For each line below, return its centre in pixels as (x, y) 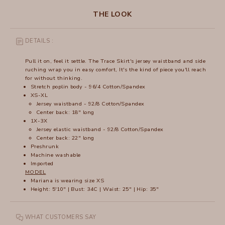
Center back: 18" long (65, 113)
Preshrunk (45, 147)
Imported (43, 164)
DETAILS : (39, 41)
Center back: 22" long (65, 138)
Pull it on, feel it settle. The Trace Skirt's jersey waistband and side (116, 61)
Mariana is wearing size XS (67, 181)
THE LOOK (113, 15)
